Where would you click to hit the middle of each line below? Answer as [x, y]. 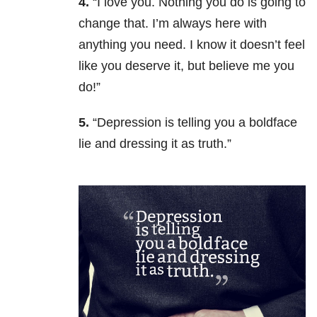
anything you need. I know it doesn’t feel [192, 45]
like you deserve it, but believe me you [186, 66]
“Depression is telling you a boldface [195, 123]
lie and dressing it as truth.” [155, 144]
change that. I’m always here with [173, 24]
